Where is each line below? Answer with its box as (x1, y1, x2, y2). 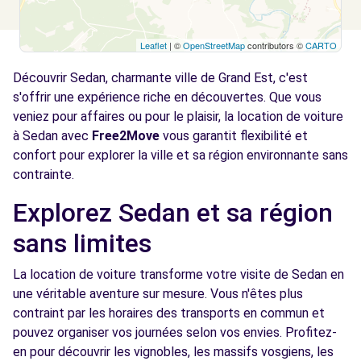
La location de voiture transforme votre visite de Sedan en (13, 267, 344, 282)
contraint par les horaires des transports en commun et (13, 305, 325, 321)
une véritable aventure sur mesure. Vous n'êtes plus (13, 286, 303, 301)
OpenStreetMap (183, 39, 245, 52)
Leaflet (140, 39, 167, 52)
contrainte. (13, 167, 74, 182)
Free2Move (92, 128, 160, 143)
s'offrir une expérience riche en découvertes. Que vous (13, 89, 322, 105)
